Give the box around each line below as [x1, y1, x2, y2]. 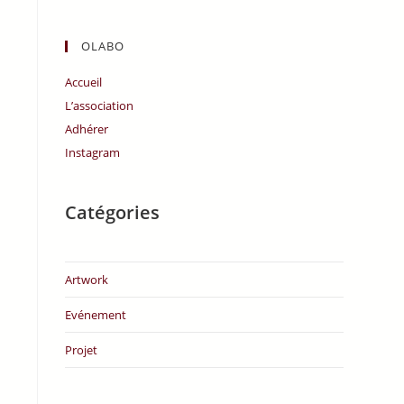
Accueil [65, 74, 103, 90]
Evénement [65, 307, 127, 323]
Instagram [65, 144, 121, 161]
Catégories [65, 200, 161, 225]
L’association [65, 97, 134, 114]
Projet [65, 342, 98, 358]
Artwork [65, 271, 109, 288]
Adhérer [65, 121, 109, 137]
